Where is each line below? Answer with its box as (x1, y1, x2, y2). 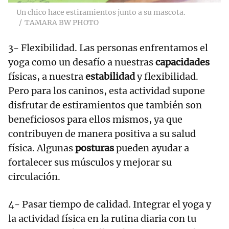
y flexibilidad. (137, 71, 198, 83)
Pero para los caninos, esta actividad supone (8, 85, 205, 97)
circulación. (8, 171, 60, 183)
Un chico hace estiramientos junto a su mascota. (16, 8, 186, 17)
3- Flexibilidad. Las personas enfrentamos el (8, 42, 208, 54)
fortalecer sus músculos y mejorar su (8, 156, 172, 169)
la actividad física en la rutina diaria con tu (8, 213, 196, 225)
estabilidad (85, 71, 137, 83)
